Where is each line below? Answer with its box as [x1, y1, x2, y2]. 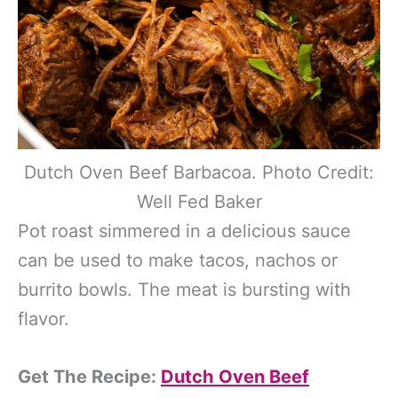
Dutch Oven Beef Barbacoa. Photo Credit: [24, 161, 374, 183]
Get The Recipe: [18, 365, 161, 387]
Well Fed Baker [136, 190, 262, 212]
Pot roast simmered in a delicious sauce [18, 219, 351, 242]
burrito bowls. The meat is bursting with [18, 278, 351, 300]
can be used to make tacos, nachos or [18, 249, 338, 271]
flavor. [18, 307, 69, 330]
